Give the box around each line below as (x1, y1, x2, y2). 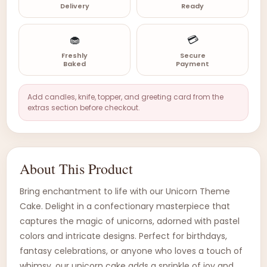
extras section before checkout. (27, 103, 140, 113)
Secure (179, 51, 206, 60)
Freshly (61, 51, 88, 60)
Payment (176, 59, 209, 69)
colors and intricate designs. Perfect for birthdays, (20, 230, 227, 242)
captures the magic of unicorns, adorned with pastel (20, 215, 240, 227)
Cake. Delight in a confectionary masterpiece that (20, 200, 230, 212)
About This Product (20, 159, 133, 178)
